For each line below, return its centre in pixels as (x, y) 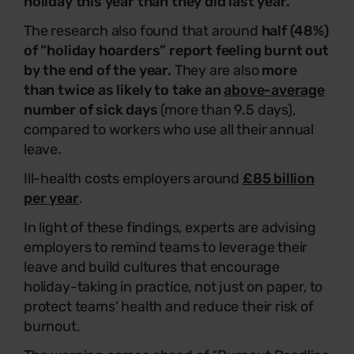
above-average (274, 90)
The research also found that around (143, 30)
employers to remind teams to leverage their (166, 247)
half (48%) (295, 30)
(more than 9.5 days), (228, 109)
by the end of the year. (99, 70)
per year (51, 198)
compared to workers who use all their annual (169, 129)
